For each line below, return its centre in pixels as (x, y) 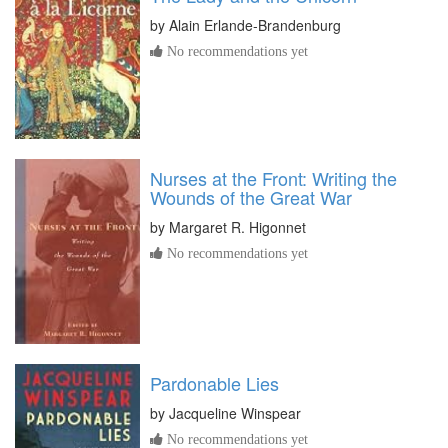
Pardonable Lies (214, 382)
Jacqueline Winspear (235, 412)
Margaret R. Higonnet (237, 226)
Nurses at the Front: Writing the (273, 177)
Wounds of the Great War (251, 196)
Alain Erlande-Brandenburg (255, 25)
